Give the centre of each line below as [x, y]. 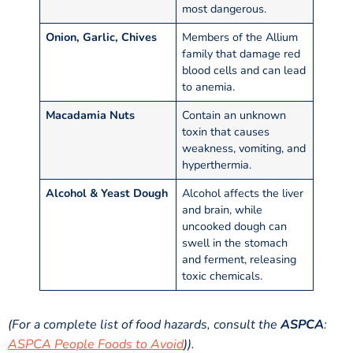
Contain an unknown [234, 115]
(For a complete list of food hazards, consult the [144, 324]
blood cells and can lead [244, 70]
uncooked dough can [235, 226]
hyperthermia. [217, 164]
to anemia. [209, 86]
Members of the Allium [240, 37]
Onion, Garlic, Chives [102, 37]
